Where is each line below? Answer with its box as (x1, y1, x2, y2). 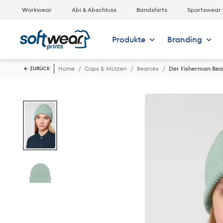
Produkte (111, 34, 145, 45)
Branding (167, 34, 202, 45)
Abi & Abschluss (72, 5, 116, 14)
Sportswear (187, 5, 221, 14)
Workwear (22, 5, 52, 14)
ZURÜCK (30, 65, 50, 72)
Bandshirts (136, 5, 167, 14)
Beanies (137, 64, 159, 73)
